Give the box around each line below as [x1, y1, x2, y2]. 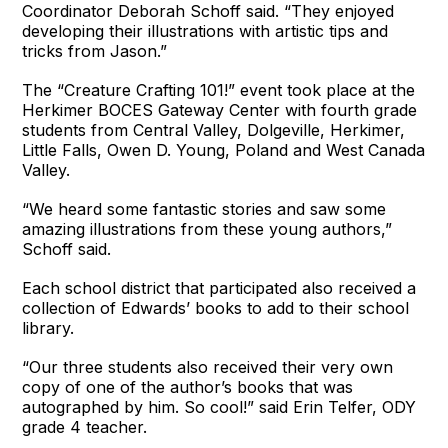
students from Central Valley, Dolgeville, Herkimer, [22, 120, 406, 141]
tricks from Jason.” [22, 41, 168, 62]
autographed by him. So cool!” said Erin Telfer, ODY [22, 397, 417, 418]
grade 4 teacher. [22, 417, 148, 438]
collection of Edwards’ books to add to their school [22, 298, 410, 319]
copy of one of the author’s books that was [22, 377, 354, 398]
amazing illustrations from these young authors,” [22, 219, 393, 240]
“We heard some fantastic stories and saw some [22, 199, 387, 220]
